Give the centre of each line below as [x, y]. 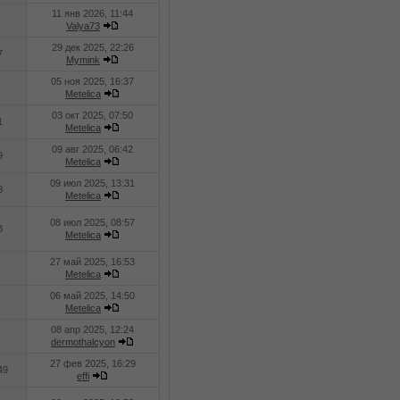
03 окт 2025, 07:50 [92, 115]
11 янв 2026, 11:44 [92, 13]
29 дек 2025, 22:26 [92, 47]
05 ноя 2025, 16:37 [92, 81]
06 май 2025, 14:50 [92, 296]
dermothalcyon [83, 342]
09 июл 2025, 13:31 [92, 183]
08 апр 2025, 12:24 [92, 329]
